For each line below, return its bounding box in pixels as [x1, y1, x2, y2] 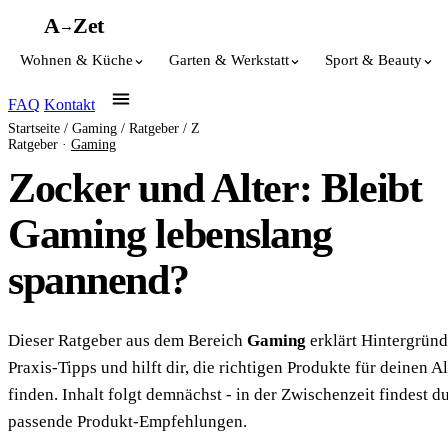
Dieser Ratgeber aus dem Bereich [8, 331, 247, 350]
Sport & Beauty [325, 52, 422, 68]
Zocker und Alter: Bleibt [8, 165, 422, 211]
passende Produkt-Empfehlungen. [8, 412, 247, 431]
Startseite [8, 121, 60, 136]
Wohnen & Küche [20, 52, 133, 68]
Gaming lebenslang [8, 211, 332, 257]
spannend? [8, 257, 189, 303]
